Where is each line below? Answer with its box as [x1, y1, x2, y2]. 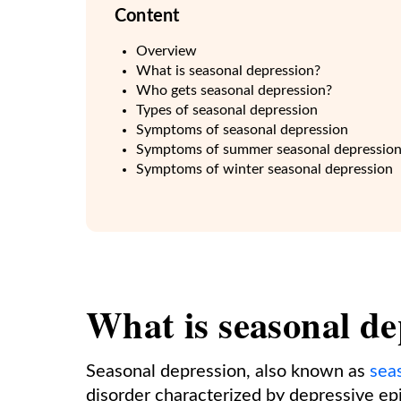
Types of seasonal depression [136, 103, 318, 117]
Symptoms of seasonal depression [136, 123, 348, 137]
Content [115, 7, 180, 25]
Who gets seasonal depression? [136, 83, 332, 98]
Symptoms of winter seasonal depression [136, 162, 393, 176]
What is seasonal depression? [136, 64, 320, 78]
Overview [136, 44, 197, 58]
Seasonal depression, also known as [86, 363, 370, 380]
